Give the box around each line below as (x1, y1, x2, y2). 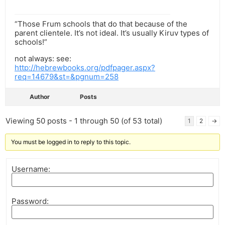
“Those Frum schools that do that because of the (15, 19, 187, 29)
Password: (12, 196, 49, 206)
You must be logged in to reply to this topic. (11, 138, 131, 146)
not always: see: (15, 54, 71, 64)
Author (30, 93, 50, 101)
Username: (12, 164, 50, 174)
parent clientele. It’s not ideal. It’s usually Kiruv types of (15, 28, 209, 38)
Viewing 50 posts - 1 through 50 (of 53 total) (6, 116, 162, 126)
